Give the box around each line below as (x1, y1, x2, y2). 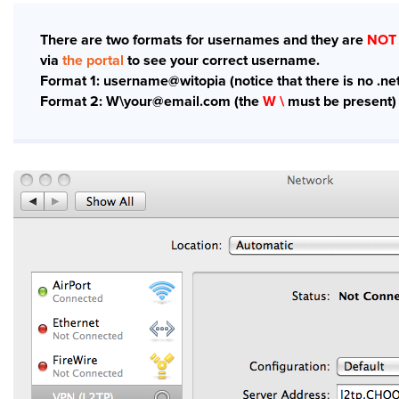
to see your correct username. (124, 52, 320, 69)
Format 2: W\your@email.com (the (40, 93, 263, 110)
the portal (62, 52, 124, 69)
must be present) (284, 93, 396, 110)
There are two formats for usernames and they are (40, 31, 367, 49)
